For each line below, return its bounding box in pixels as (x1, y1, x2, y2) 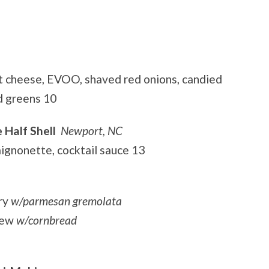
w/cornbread (16, 213, 77, 227)
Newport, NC (61, 123, 122, 138)
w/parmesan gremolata (11, 193, 122, 208)
